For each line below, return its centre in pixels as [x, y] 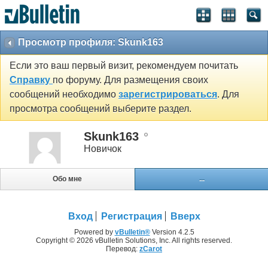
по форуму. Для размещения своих [130, 80]
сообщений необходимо [64, 95]
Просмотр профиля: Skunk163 [91, 42]
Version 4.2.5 [172, 232]
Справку [31, 80]
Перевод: [123, 249]
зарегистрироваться [168, 95]
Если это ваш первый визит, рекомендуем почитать [124, 66]
